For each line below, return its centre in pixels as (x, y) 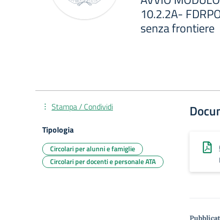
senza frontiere (178, 28)
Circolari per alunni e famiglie (93, 149)
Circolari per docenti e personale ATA (103, 161)
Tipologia (58, 130)
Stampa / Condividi (82, 107)
